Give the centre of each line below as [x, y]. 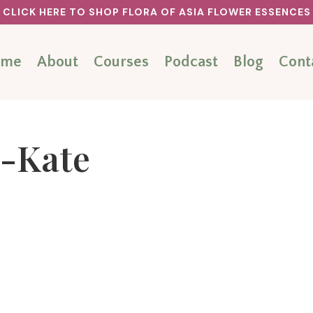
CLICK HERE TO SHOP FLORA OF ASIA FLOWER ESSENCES [156, 12]
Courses [122, 62]
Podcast [191, 62]
